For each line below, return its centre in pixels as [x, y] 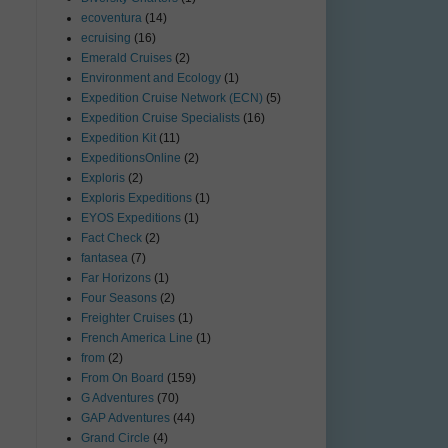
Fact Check [111, 238]
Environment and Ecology [151, 78]
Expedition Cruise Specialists [160, 118]
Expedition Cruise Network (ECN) [172, 98]
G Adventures [117, 398]
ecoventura [111, 18]
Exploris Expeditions [136, 198]
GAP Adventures [125, 418]
